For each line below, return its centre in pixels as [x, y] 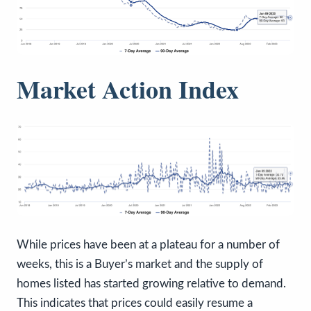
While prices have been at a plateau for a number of [148, 245]
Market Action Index [128, 89]
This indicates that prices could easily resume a [135, 303]
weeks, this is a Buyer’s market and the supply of [140, 264]
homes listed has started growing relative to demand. [151, 284]
